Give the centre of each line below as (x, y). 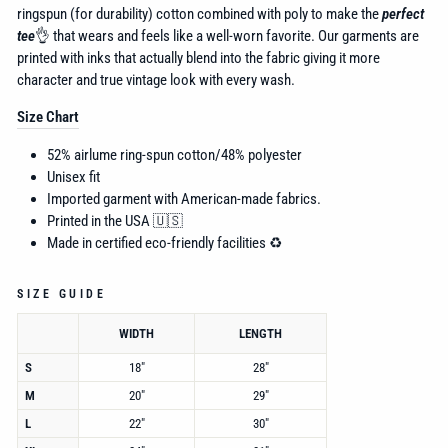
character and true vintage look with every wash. (156, 79)
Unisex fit (73, 176)
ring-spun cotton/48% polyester (211, 154)
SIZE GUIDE (62, 294)
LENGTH (260, 334)
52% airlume (83, 154)
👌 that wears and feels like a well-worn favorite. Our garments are (227, 35)
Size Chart (48, 116)
